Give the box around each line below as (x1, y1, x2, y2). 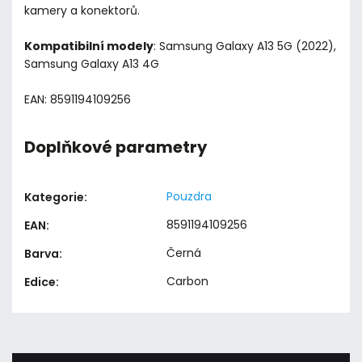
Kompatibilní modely (24, 37, 154, 54)
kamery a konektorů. (24, 2, 140, 19)
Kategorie (24, 189, 84, 206)
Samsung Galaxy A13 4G (24, 55, 159, 72)
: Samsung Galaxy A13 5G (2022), (154, 37, 336, 54)
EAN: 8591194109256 (24, 90, 131, 107)
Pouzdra (166, 188, 212, 205)
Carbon (166, 273, 208, 290)
